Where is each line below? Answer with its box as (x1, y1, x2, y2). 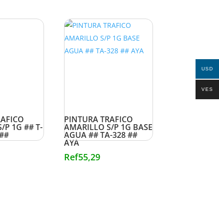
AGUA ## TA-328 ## (64, 130, 137, 141)
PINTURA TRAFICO (64, 114, 133, 125)
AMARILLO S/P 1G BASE (64, 122, 153, 133)
